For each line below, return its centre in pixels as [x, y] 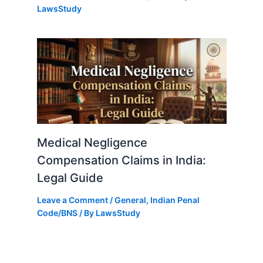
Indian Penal [175, 200]
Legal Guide [70, 178]
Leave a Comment [72, 200]
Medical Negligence [92, 143]
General [130, 200]
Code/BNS [57, 213]
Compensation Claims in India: [121, 161]
